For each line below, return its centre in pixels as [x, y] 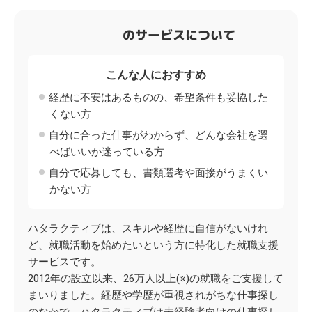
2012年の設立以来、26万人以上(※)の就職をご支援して [156, 279]
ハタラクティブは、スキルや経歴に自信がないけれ [148, 228]
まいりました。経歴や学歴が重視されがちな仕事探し [153, 295]
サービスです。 [64, 262]
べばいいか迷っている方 [107, 152]
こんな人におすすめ [156, 75]
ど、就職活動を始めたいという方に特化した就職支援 [153, 245]
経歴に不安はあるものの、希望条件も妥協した [158, 97]
